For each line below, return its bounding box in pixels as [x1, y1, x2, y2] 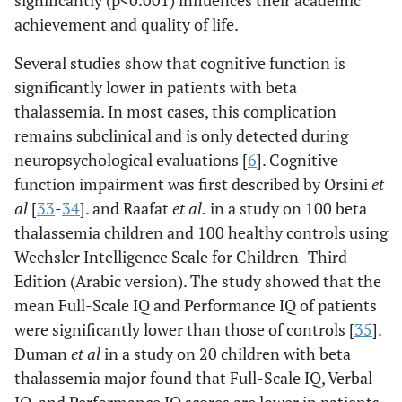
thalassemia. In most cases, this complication [14, 100, 336, 123]
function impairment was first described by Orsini [14, 173, 371, 196]
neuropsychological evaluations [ [14, 149, 248, 171]
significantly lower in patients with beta [14, 76, 297, 99]
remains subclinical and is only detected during [14, 125, 348, 147]
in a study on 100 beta [206, 197, 367, 220]
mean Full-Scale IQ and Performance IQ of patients [14, 294, 377, 317]
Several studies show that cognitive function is [14, 52, 345, 74]
